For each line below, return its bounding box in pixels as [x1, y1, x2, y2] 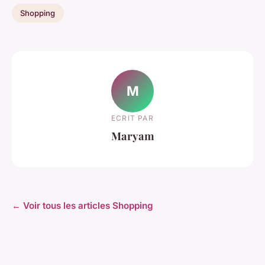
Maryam [111, 128, 154, 143]
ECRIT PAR [111, 114, 154, 122]
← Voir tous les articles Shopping [12, 200, 153, 212]
